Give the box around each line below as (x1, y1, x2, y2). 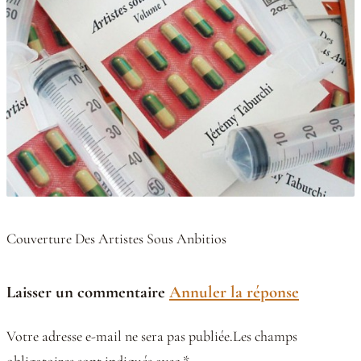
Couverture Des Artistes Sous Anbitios (6, 229, 226, 247)
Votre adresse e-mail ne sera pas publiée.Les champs (6, 326, 297, 345)
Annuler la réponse (169, 282, 299, 303)
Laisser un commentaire (6, 282, 169, 303)
